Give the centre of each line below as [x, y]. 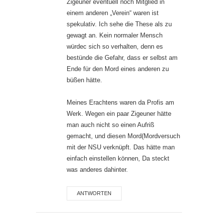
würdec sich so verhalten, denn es [115, 47]
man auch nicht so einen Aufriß [110, 125]
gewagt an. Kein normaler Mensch [115, 36]
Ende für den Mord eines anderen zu [118, 69]
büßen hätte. [84, 80]
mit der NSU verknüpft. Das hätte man [121, 147]
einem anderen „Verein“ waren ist [113, 13]
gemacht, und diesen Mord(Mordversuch [123, 136]
